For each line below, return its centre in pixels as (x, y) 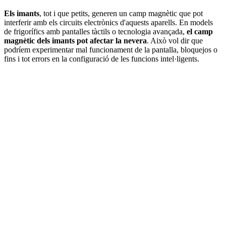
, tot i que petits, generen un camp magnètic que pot (121, 14)
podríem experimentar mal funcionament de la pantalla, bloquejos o (111, 50)
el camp (199, 32)
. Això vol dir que (175, 41)
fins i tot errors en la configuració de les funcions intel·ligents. (103, 59)
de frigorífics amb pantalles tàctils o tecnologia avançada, (94, 32)
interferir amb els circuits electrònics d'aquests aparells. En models (108, 23)
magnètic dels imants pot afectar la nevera (75, 41)
